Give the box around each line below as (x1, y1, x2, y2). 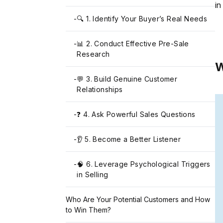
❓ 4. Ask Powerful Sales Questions (77, 110, 196, 119)
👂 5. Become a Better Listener (77, 135, 181, 144)
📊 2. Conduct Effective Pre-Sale (77, 39, 189, 48)
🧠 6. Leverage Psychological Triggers (77, 160, 211, 169)
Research (77, 50, 110, 59)
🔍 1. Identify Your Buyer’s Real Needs (77, 14, 208, 23)
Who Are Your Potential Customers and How (66, 195, 210, 204)
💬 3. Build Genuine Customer (77, 75, 178, 84)
